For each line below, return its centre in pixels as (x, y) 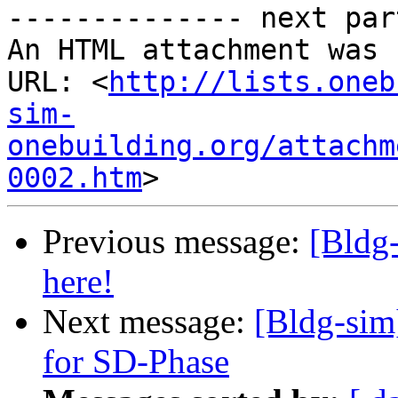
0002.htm (75, 178)
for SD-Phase (136, 362)
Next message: (148, 322)
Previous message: (176, 242)
